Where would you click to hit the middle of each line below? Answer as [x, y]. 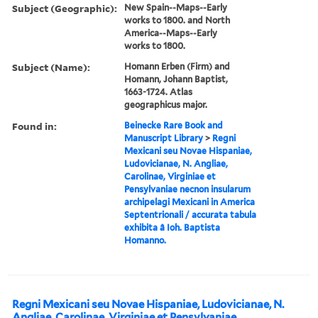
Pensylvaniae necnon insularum [188, 189]
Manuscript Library [164, 138]
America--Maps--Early [171, 33]
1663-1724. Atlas [159, 92]
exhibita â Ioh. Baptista [172, 227]
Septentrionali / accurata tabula [191, 214]
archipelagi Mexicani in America [190, 202]
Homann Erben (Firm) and [177, 66]
